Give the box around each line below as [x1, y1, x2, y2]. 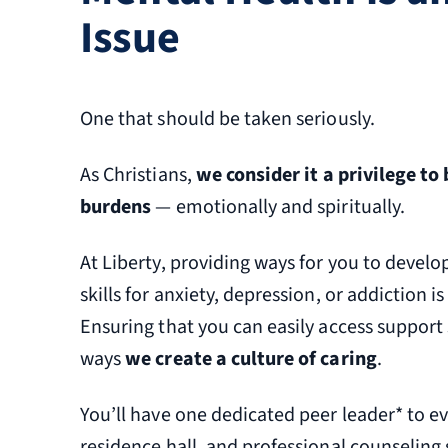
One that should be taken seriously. [80, 105, 375, 134]
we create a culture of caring [125, 345, 377, 374]
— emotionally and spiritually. [151, 193, 405, 222]
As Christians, [80, 161, 196, 190]
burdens [80, 193, 152, 222]
